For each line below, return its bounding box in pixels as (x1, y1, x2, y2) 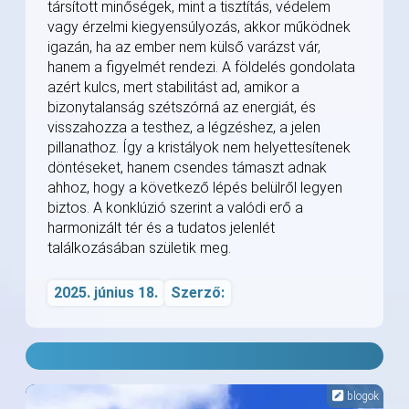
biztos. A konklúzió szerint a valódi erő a (47, 199, 303, 217)
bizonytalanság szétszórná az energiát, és (47, 99, 316, 117)
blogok (344, 390, 379, 404)
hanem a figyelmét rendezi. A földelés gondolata (47, 58, 355, 77)
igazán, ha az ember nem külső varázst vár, (47, 38, 320, 57)
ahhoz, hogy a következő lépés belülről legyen (47, 179, 342, 197)
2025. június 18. (54, 284, 158, 302)
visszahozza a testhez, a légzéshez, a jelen (47, 119, 320, 137)
